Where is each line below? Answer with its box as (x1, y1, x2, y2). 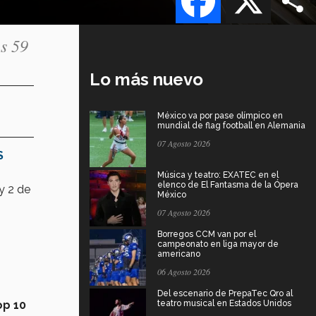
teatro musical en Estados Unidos (157, 298, 291, 308)
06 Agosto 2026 (157, 265, 210, 277)
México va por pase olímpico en (157, 110, 283, 121)
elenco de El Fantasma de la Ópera (157, 179, 298, 190)
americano (157, 248, 200, 259)
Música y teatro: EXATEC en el (157, 169, 279, 180)
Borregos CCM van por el (157, 229, 256, 239)
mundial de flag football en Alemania (157, 120, 305, 130)
